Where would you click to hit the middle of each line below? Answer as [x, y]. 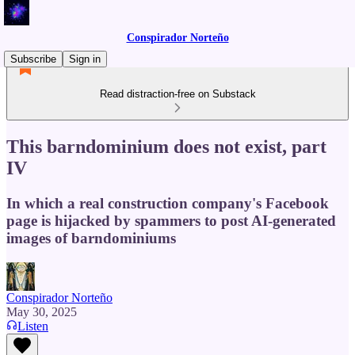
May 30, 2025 [42, 311]
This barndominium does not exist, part [166, 146]
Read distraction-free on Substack [177, 94]
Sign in [85, 59]
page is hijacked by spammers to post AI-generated [171, 220]
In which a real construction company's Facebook [168, 203]
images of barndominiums [91, 238]
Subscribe [33, 59]
